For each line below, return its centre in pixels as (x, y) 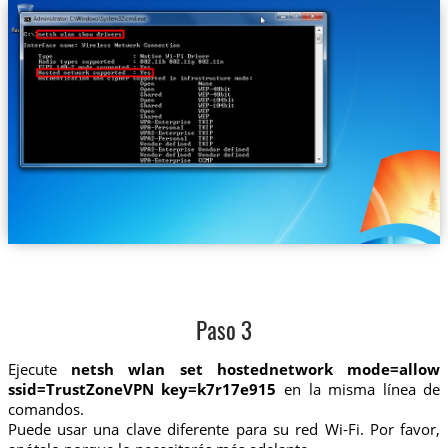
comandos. (45, 409)
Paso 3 (224, 334)
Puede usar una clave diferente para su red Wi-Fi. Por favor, (224, 429)
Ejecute (39, 369)
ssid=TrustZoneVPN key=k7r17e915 (142, 389)
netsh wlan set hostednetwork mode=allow (255, 369)
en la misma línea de (358, 389)
